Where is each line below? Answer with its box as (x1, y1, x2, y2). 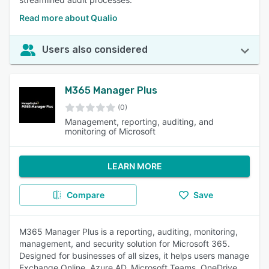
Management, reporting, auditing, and (65, 116, 214, 127)
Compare (66, 190, 104, 200)
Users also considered (42, 44, 148, 55)
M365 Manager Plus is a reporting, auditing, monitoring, (19, 226, 238, 237)
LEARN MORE (107, 161, 162, 171)
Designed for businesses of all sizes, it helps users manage (19, 250, 249, 261)
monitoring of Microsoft (65, 126, 156, 136)
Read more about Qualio (19, 13, 118, 23)
